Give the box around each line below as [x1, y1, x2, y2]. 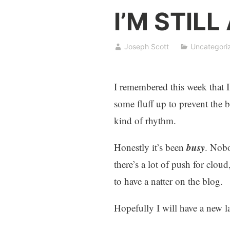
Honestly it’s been [114, 141, 186, 154]
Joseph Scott [124, 42, 169, 51]
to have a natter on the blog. [114, 175, 223, 188]
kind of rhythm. [114, 114, 176, 127]
